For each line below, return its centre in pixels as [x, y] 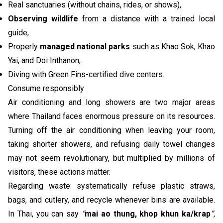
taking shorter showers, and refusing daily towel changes [111, 144]
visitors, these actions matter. [59, 172]
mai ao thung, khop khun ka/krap [148, 214]
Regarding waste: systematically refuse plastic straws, [111, 186]
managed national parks [86, 47]
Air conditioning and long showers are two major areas [111, 103]
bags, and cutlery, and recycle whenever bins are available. [111, 200]
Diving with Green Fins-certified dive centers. [86, 75]
